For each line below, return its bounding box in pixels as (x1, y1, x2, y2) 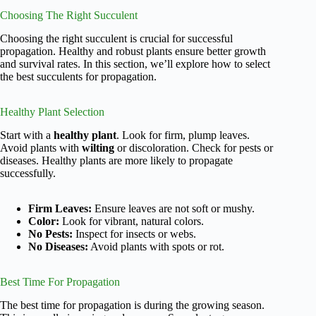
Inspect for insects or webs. (73, 228, 196, 241)
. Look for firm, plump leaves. (116, 129, 250, 142)
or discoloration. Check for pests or (114, 142, 273, 154)
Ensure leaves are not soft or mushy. (92, 202, 255, 215)
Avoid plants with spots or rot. (88, 241, 224, 253)
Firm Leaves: (28, 202, 92, 215)
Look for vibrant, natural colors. (59, 215, 204, 228)
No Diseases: (28, 241, 88, 253)
